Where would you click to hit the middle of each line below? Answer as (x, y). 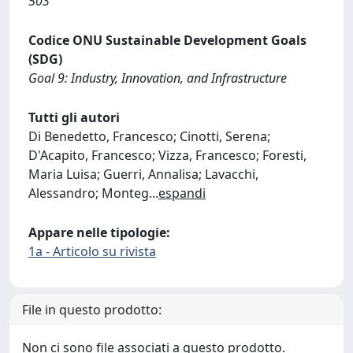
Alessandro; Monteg (89, 193)
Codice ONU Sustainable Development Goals (167, 40)
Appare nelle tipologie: (99, 232)
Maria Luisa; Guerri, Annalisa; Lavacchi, (143, 174)
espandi (182, 193)
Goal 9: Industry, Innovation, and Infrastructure (158, 78)
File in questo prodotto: (92, 310)
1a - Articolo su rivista (92, 251)
